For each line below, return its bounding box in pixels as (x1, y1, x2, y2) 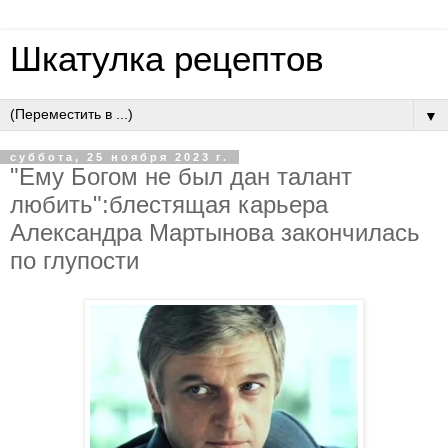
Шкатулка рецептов (10, 40, 324, 78)
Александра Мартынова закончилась (10, 219, 420, 246)
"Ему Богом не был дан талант (10, 163, 352, 190)
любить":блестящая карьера (10, 191, 328, 218)
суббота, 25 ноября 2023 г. (10, 151, 229, 163)
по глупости (10, 247, 139, 274)
